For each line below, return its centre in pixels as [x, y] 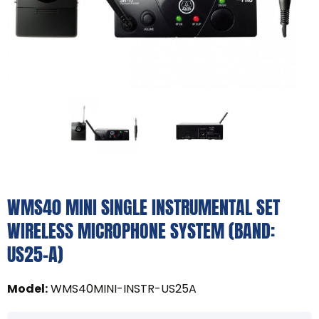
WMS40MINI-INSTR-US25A [124, 289]
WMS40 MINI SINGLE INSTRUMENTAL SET [143, 208]
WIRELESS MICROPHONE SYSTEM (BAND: [141, 231]
